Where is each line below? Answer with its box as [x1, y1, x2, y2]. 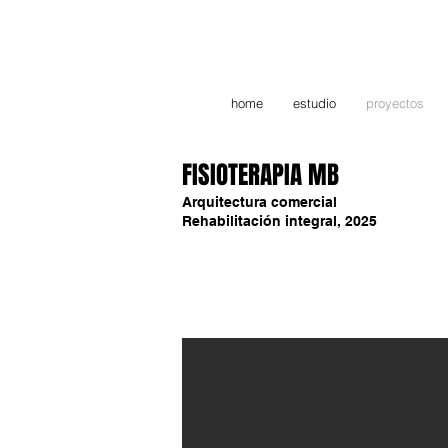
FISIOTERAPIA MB [182, 157, 339, 193]
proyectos [366, 95, 424, 111]
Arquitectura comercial [182, 194, 337, 210]
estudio [293, 95, 336, 111]
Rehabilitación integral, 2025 [182, 213, 377, 229]
